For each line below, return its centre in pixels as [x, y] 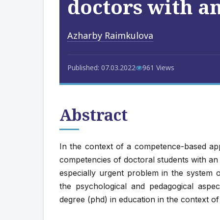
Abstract [94, 115]
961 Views [158, 68]
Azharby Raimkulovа [110, 35]
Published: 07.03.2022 [101, 68]
